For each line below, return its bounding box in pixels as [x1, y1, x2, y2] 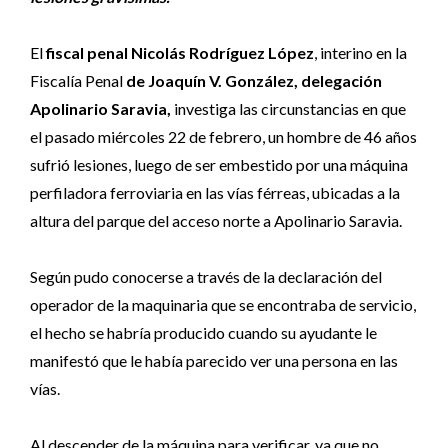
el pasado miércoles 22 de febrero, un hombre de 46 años [30, 127, 417, 146]
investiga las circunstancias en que [174, 99, 406, 118]
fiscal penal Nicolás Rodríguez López [46, 43, 314, 62]
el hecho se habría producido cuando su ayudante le [30, 323, 377, 342]
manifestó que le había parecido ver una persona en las [30, 351, 398, 370]
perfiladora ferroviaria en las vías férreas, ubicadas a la [30, 183, 400, 202]
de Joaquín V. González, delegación [126, 71, 382, 90]
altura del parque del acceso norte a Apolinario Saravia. [30, 211, 402, 230]
